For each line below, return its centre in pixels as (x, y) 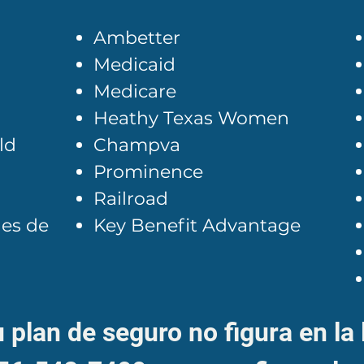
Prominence (148, 172)
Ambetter (137, 38)
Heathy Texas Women (191, 118)
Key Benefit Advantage (197, 225)
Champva (137, 145)
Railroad (131, 199)
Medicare (135, 91)
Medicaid (134, 65)
